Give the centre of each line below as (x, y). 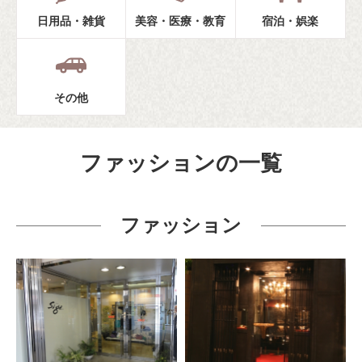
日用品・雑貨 (71, 21)
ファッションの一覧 (181, 162)
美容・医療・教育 (181, 21)
